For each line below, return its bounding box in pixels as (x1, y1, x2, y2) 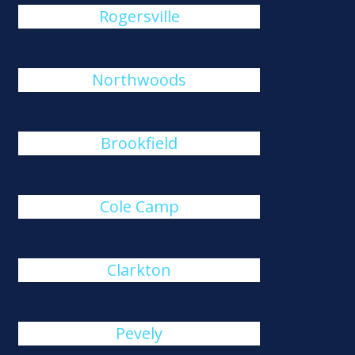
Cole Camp (99, 196, 179, 217)
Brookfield (101, 132, 178, 154)
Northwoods (92, 69, 187, 90)
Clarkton (107, 259, 172, 281)
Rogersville (98, 6, 180, 27)
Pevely (116, 323, 163, 344)
